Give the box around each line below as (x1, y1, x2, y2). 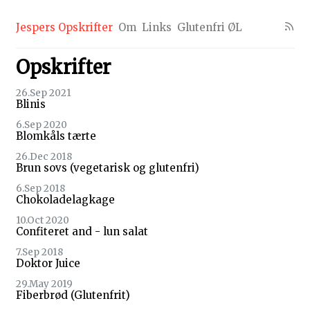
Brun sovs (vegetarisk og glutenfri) (15, 161, 199, 175)
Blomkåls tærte (15, 129, 96, 143)
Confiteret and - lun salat (15, 225, 148, 239)
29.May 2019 (15, 278, 73, 291)
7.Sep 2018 (15, 246, 63, 259)
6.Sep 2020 (15, 119, 67, 131)
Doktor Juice (15, 257, 80, 271)
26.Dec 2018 (15, 151, 72, 163)
